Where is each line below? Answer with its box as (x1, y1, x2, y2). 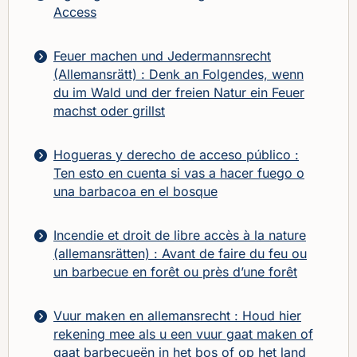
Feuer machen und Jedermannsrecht (53, 47, 271, 64)
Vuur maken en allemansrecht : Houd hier (53, 307, 301, 324)
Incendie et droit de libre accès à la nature (53, 226, 306, 243)
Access (53, 3, 96, 20)
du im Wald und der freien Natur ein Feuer (53, 84, 304, 100)
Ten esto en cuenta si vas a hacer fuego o (53, 164, 304, 181)
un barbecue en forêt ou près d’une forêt (53, 263, 297, 280)
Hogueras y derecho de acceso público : (53, 146, 299, 163)
